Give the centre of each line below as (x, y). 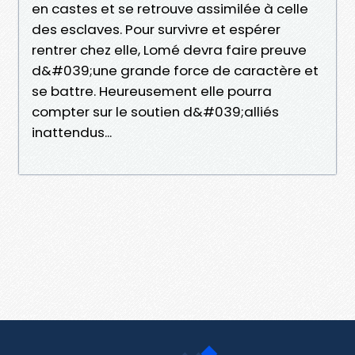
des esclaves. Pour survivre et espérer (156, 29)
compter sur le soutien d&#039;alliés (155, 111)
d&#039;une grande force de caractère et (175, 70)
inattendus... (72, 132)
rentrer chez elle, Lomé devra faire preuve (169, 50)
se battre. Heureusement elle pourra (152, 91)
